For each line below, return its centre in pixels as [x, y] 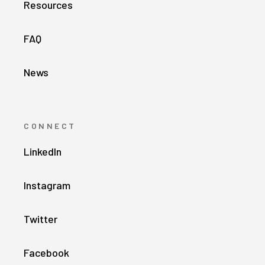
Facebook [46, 252]
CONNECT [50, 125]
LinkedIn [43, 151]
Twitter [41, 219]
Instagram [47, 185]
